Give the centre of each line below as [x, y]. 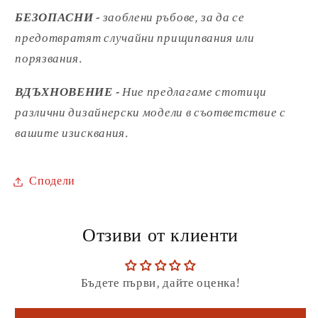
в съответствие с [236, 112]
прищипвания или [206, 38]
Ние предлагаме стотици [194, 91]
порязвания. [49, 59]
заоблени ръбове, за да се [174, 17]
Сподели [53, 181]
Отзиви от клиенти [160, 236]
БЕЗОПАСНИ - [59, 17]
